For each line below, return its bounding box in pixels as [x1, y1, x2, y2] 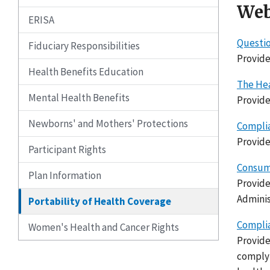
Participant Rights [28, 143, 106, 157]
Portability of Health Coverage [28, 195, 171, 209]
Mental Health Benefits [28, 91, 130, 105]
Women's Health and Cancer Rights [28, 221, 179, 234]
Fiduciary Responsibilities [28, 39, 140, 53]
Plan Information [28, 169, 101, 183]
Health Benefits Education [28, 65, 143, 79]
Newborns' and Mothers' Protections [28, 117, 188, 131]
